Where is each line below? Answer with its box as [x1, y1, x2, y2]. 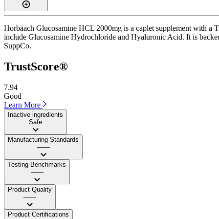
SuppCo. [4, 41, 31, 50]
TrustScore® [4, 60, 68, 73]
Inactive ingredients [8, 110, 63, 118]
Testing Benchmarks [8, 160, 66, 168]
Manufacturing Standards [8, 135, 79, 143]
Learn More [4, 100, 43, 109]
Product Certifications [8, 210, 69, 218]
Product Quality [8, 185, 52, 193]
